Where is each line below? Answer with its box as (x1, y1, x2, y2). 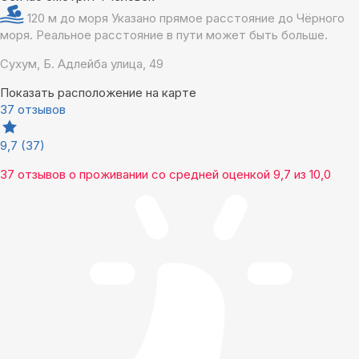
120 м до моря (27, 10, 111, 26)
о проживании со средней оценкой (69, 167, 270, 183)
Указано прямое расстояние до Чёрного (111, 10, 345, 26)
